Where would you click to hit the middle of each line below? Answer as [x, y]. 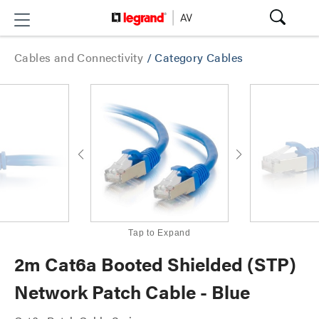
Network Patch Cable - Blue [132, 292]
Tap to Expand [159, 233]
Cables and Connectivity [80, 57]
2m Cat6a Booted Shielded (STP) [155, 264]
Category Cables [199, 57]
